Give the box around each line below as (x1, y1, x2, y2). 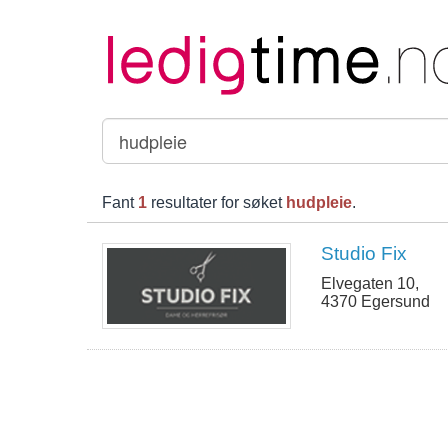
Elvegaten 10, (321, 275, 420, 293)
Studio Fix (321, 243, 408, 265)
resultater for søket (147, 194, 286, 212)
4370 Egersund (321, 293, 431, 311)
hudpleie (286, 194, 352, 212)
